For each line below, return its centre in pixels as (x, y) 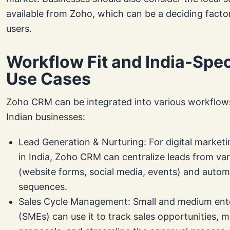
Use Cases (49, 79)
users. (19, 29)
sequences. (43, 187)
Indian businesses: (46, 117)
